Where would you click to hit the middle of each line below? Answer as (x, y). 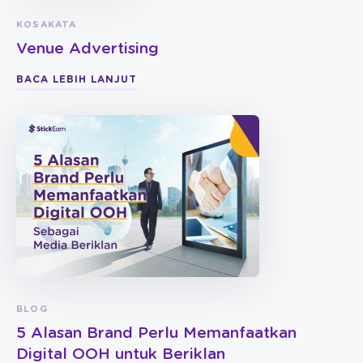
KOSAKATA (47, 25)
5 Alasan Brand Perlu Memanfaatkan (156, 334)
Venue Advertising (88, 49)
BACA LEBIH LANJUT (77, 80)
